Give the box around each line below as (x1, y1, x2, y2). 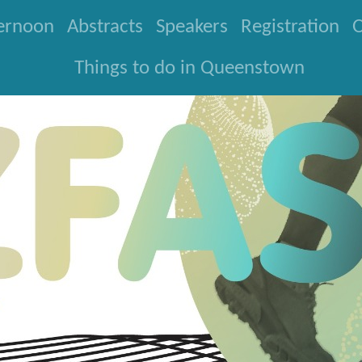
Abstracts (66, 17, 143, 37)
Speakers (155, 17, 228, 37)
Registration (240, 17, 339, 37)
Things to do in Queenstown (74, 58, 305, 78)
